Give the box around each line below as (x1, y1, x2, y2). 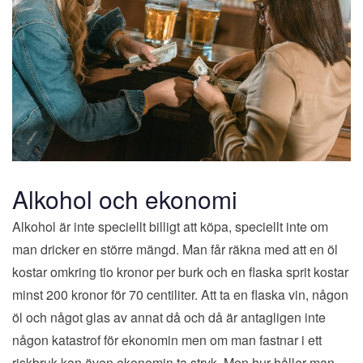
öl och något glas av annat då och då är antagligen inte (12, 307, 326, 327)
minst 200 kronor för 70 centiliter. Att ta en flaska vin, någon (12, 284, 348, 304)
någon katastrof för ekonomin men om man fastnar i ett (12, 330, 322, 349)
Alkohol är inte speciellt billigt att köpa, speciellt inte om (12, 216, 328, 236)
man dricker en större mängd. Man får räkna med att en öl (12, 239, 338, 258)
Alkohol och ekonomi (12, 181, 237, 216)
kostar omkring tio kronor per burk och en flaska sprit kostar (12, 262, 348, 281)
